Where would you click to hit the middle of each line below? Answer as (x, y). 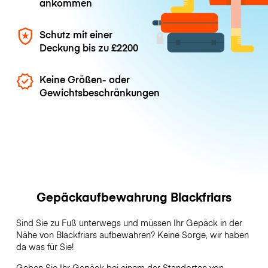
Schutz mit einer (76, 34)
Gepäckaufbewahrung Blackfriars (134, 197)
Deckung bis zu (76, 47)
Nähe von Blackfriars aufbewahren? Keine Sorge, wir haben (132, 235)
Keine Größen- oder (85, 79)
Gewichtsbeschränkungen (100, 92)
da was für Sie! (46, 247)
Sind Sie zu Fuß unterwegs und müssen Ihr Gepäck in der (129, 223)
